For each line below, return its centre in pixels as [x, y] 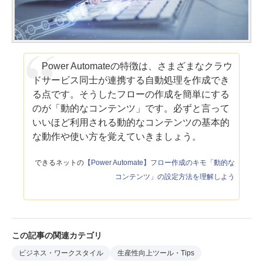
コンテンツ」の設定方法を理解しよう [175, 176]
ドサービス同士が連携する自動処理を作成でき [131, 80]
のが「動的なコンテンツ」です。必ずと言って [131, 108]
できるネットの [59, 162]
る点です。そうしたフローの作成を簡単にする [131, 94]
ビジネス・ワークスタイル [61, 253]
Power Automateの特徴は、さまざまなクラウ [133, 66]
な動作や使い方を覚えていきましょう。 [117, 136]
